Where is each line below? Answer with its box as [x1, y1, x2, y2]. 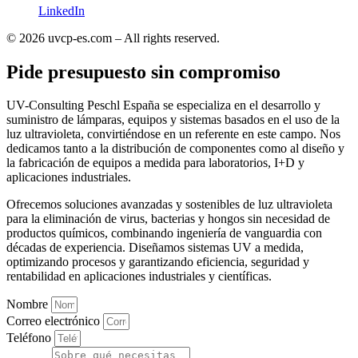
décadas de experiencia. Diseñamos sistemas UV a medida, [6, 241, 304, 255]
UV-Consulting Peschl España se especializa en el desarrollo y [6, 98, 320, 113]
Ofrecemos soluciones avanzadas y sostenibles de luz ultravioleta [6, 197, 332, 212]
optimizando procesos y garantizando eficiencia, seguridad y [6, 255, 309, 269]
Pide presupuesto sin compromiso [6, 61, 280, 82]
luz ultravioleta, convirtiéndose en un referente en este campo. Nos [6, 127, 340, 141]
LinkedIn [38, 3, 85, 18]
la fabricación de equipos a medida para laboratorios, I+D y [6, 156, 304, 170]
